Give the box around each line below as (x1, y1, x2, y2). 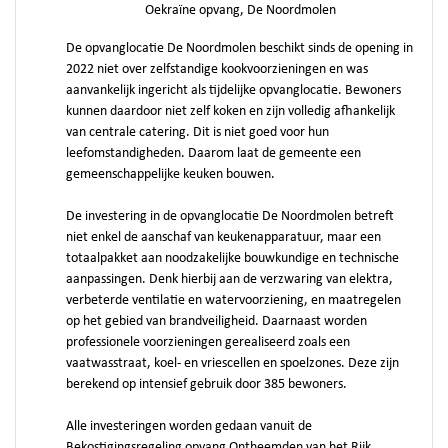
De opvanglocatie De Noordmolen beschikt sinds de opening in (66, 41, 413, 56)
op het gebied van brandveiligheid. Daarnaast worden (66, 314, 367, 329)
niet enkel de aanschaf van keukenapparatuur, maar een (66, 230, 381, 245)
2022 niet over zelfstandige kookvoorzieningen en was (66, 62, 368, 77)
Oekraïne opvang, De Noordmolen (145, 3, 336, 18)
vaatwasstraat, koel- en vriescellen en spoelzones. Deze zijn (66, 356, 399, 371)
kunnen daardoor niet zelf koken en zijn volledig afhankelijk (66, 104, 395, 119)
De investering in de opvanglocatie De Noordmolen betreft (66, 209, 394, 224)
